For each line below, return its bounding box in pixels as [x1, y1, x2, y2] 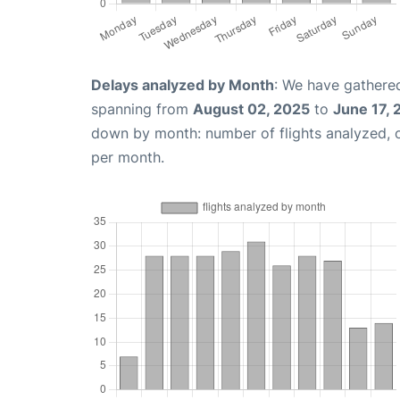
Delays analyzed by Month [91, 76, 274, 95]
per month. [91, 148, 164, 167]
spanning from [91, 100, 193, 119]
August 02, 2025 [193, 100, 310, 119]
